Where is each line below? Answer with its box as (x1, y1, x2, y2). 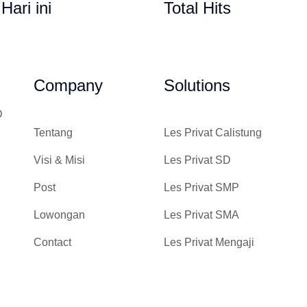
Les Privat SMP (164, 182, 239, 194)
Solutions (164, 76, 230, 95)
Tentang (34, 127, 73, 139)
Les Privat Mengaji (164, 236, 254, 249)
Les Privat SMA (164, 209, 239, 221)
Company (34, 76, 103, 95)
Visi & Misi (34, 154, 85, 167)
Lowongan (34, 209, 85, 221)
